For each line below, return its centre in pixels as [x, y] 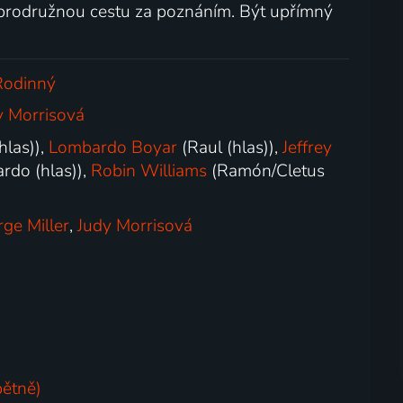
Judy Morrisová [135, 226]
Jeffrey [308, 147]
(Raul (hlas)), [230, 147]
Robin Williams [149, 170]
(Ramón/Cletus [266, 170]
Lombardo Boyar [113, 147]
